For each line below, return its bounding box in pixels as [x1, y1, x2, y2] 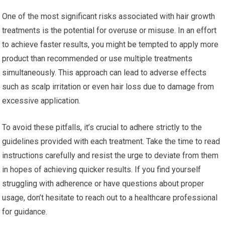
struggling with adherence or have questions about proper [2, 179, 204, 189]
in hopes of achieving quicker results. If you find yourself [2, 165, 201, 175]
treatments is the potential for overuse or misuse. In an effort [2, 26, 217, 36]
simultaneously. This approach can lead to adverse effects [2, 68, 207, 78]
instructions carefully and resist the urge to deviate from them [2, 151, 219, 161]
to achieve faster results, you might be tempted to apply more [2, 40, 219, 50]
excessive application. [2, 96, 81, 106]
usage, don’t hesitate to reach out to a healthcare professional [2, 193, 218, 203]
